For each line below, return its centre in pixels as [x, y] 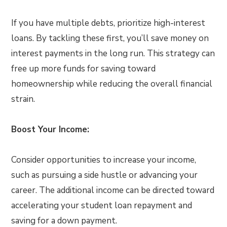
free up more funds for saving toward [84, 69]
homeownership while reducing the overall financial [112, 84]
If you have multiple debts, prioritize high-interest [108, 23]
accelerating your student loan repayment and [102, 205]
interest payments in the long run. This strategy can [113, 53]
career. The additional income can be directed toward [113, 190]
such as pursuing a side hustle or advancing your [105, 175]
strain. [23, 99]
